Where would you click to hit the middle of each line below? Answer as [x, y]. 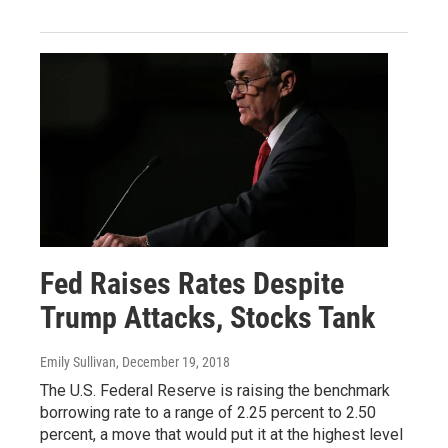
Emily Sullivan [78, 362]
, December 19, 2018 [173, 362]
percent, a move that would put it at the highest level [221, 435]
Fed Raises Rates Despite [192, 284]
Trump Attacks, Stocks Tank [207, 318]
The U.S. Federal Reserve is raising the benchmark [215, 391]
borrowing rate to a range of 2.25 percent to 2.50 [208, 413]
